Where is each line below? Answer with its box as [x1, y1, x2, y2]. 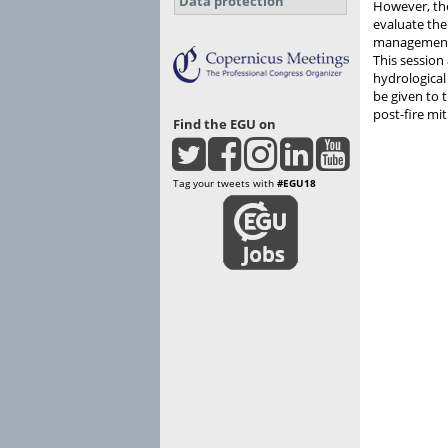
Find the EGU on [173, 115, 276, 133]
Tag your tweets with [173, 176, 277, 190]
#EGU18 [277, 176, 316, 190]
